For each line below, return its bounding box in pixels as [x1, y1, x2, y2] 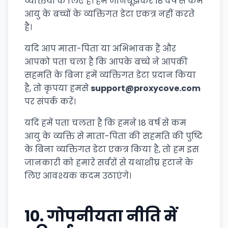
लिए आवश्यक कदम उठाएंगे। [24, 170, 131, 182]
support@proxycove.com [91, 82, 201, 94]
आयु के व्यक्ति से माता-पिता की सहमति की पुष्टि [24, 130, 203, 142]
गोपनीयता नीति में [47, 206, 177, 227]
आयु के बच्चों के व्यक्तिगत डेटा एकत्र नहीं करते [24, 8, 194, 20]
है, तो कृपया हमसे [24, 82, 91, 94]
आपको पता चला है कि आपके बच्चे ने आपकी [24, 56, 188, 68]
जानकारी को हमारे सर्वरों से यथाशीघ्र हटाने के [24, 157, 193, 168]
